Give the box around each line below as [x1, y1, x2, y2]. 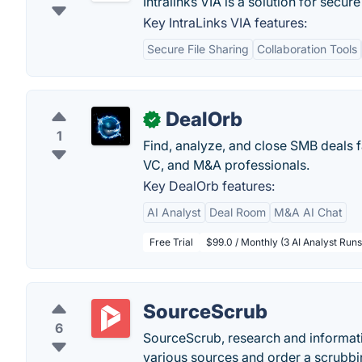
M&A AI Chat [274, 205, 343, 219]
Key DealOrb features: [143, 178, 275, 194]
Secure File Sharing [147, 42, 249, 56]
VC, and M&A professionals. [143, 157, 309, 173]
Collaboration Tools [257, 42, 357, 56]
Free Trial [149, 236, 193, 248]
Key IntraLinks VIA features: [143, 15, 307, 31]
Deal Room [209, 205, 266, 219]
